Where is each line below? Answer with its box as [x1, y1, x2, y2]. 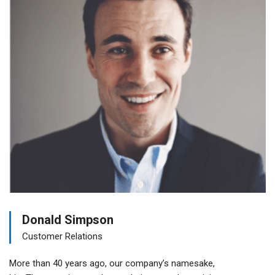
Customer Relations [22, 231, 103, 242]
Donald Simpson [22, 212, 114, 228]
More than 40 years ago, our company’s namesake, [9, 258, 215, 269]
